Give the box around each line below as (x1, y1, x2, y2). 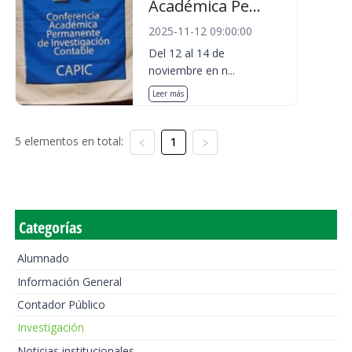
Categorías (18, 217, 82, 238)
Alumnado (16, 251, 69, 266)
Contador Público (16, 296, 105, 312)
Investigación (16, 320, 84, 335)
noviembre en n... (148, 63, 236, 78)
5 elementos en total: (14, 134, 123, 148)
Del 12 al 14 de (148, 46, 225, 60)
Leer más (152, 88, 185, 99)
